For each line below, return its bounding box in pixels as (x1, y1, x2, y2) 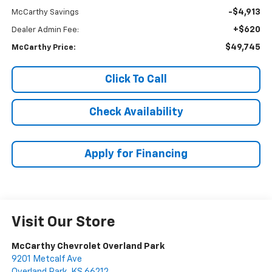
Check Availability (89, 107, 183, 118)
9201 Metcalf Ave (11, 254, 82, 264)
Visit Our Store (11, 215, 115, 230)
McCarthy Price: (11, 44, 76, 52)
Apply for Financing (84, 149, 188, 160)
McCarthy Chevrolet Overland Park (11, 242, 165, 251)
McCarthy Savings (11, 8, 79, 17)
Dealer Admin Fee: (11, 26, 79, 35)
